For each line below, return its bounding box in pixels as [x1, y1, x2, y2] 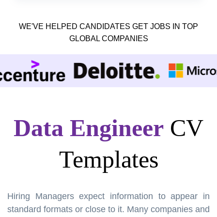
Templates [59, 145, 158, 173]
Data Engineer [14, 114, 164, 141]
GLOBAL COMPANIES [69, 34, 148, 43]
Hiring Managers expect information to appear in [7, 191, 210, 201]
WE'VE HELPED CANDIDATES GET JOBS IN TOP [19, 22, 198, 31]
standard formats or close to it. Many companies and [7, 204, 210, 214]
